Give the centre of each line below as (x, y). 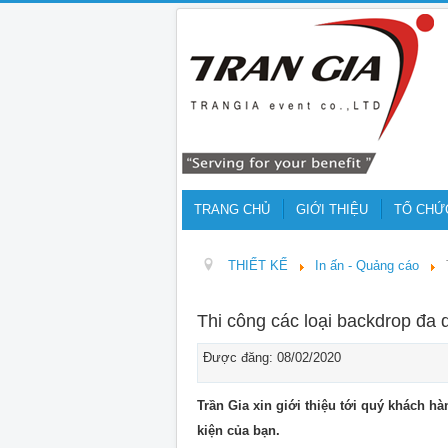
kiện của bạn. (238, 430)
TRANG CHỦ (232, 209)
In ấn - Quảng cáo (367, 265)
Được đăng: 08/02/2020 (272, 357)
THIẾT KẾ (258, 265)
